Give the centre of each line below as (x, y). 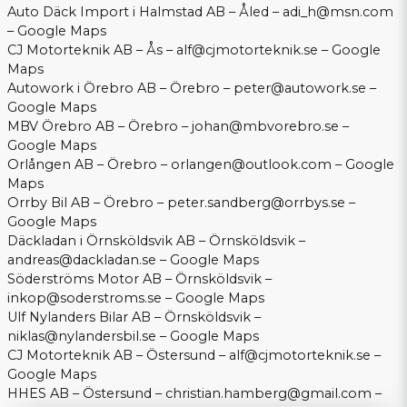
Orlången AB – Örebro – (89, 165)
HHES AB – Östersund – (86, 394)
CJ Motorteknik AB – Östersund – (118, 356)
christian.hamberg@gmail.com (268, 394)
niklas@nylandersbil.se (82, 337)
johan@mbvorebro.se (265, 127)
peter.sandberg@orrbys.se (256, 203)
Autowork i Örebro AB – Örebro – (120, 89)
